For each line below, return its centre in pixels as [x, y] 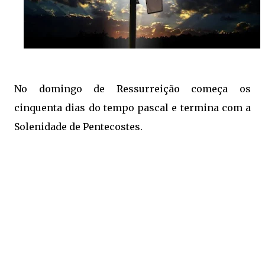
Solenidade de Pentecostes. [78, 127]
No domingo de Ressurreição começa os [132, 89]
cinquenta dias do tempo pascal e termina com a [132, 108]
